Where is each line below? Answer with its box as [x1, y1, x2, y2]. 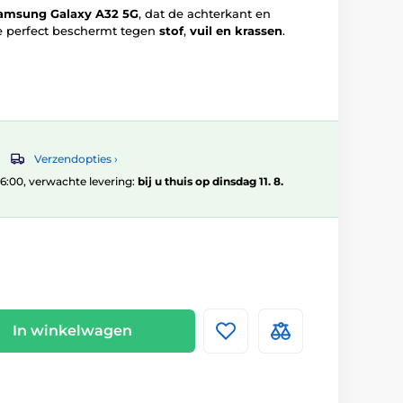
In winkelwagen [13, 322, 132, 340]
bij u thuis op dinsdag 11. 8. [138, 175, 283, 189]
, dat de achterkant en [139, 6, 271, 21]
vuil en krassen [190, 23, 282, 38]
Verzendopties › [34, 152, 118, 166]
